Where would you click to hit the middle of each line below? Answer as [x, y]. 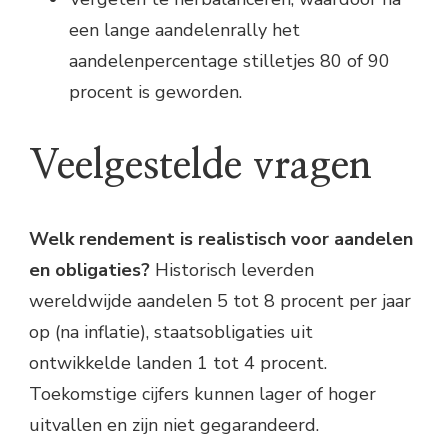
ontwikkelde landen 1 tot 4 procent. [178, 363]
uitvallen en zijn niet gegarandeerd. [174, 425]
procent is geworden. [155, 91]
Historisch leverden [232, 270]
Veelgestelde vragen [200, 165]
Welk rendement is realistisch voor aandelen [221, 239]
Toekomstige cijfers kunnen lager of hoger [202, 394]
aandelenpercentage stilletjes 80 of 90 [229, 60]
